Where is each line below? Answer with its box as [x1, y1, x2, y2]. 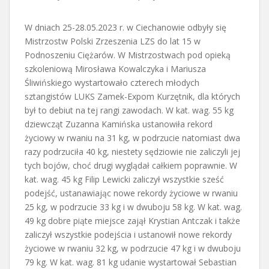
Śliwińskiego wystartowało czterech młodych [25, 76, 199, 88]
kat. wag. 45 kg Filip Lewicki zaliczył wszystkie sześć [25, 173, 224, 185]
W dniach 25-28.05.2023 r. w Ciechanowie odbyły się [25, 21, 226, 33]
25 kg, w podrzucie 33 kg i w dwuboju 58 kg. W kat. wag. [25, 201, 242, 213]
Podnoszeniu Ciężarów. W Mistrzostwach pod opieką [25, 49, 231, 61]
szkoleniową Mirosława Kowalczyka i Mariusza [25, 62, 206, 74]
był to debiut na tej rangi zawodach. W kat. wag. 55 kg [25, 104, 234, 116]
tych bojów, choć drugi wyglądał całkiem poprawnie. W [25, 159, 237, 171]
